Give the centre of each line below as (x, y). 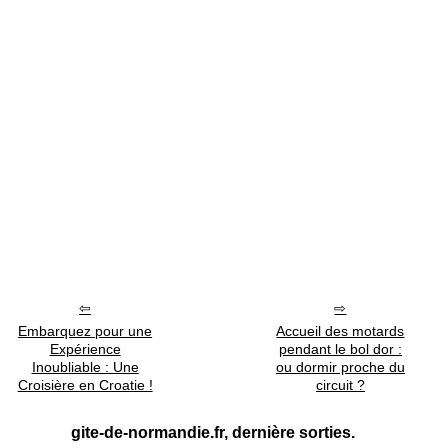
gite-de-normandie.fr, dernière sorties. (212, 432)
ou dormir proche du (340, 367)
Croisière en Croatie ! (85, 385)
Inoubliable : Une (85, 367)
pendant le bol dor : (340, 349)
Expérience (85, 349)
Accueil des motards (340, 331)
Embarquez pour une (85, 331)
